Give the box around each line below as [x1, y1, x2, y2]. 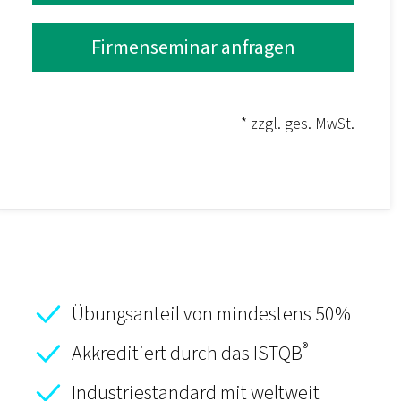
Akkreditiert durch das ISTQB [72, 339, 303, 368]
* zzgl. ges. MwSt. [241, 113, 354, 135]
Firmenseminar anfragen [91, 33, 295, 62]
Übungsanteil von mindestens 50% [72, 300, 351, 328]
